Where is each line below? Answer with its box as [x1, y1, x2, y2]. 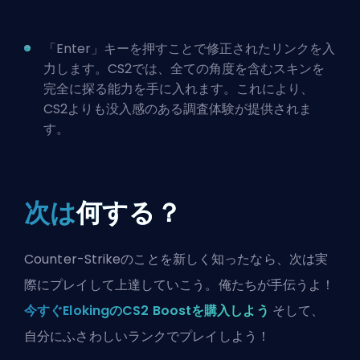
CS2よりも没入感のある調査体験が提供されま [43, 100, 312, 119]
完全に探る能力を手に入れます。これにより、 [43, 80, 313, 99]
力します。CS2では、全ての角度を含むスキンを [43, 59, 325, 79]
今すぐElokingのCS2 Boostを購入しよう [24, 301, 269, 321]
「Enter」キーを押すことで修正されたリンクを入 [43, 39, 335, 59]
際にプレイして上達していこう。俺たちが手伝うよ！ [24, 276, 335, 295]
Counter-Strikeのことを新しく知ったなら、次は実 [24, 250, 329, 269]
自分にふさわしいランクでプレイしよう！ [24, 327, 270, 346]
